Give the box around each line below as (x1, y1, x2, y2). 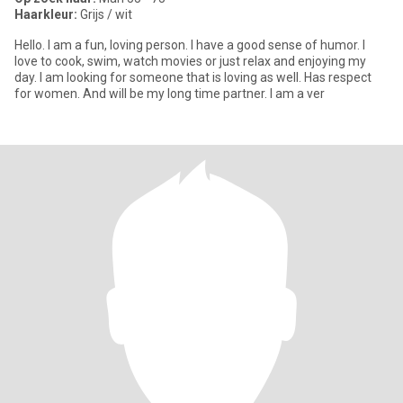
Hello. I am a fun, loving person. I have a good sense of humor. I (14, 38, 365, 52)
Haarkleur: (14, 7, 77, 22)
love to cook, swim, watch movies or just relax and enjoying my (14, 54, 366, 68)
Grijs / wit (77, 7, 132, 22)
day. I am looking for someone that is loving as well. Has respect (14, 70, 372, 85)
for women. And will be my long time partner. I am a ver (14, 86, 325, 101)
